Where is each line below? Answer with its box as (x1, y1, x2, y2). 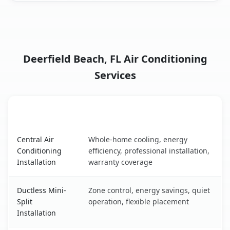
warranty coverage (88, 157, 152, 167)
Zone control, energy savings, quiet (88, 185, 210, 196)
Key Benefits (88, 105, 139, 117)
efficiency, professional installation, (88, 146, 209, 156)
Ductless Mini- (17, 185, 66, 196)
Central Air (17, 135, 54, 145)
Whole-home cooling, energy (88, 135, 187, 145)
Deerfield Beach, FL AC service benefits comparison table (8, 126, 228, 138)
